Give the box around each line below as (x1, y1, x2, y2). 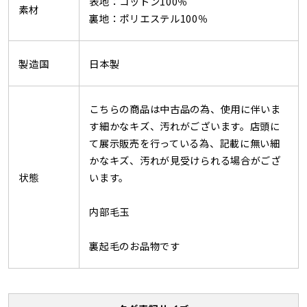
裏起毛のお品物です (89, 238, 180, 254)
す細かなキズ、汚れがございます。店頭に (89, 119, 280, 134)
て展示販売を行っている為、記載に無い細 (89, 136, 280, 151)
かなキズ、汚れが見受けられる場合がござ (89, 153, 281, 168)
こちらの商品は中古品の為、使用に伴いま (89, 101, 281, 116)
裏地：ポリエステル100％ (89, 11, 208, 26)
